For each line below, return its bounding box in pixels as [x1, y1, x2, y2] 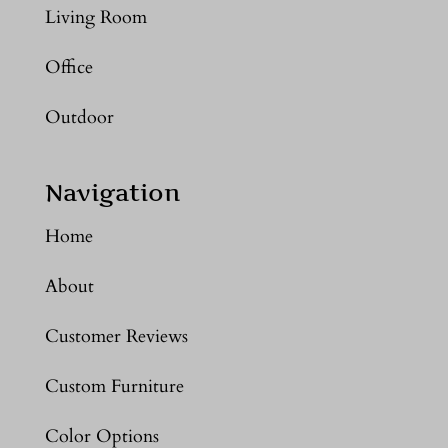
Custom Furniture [44, 374, 184, 400]
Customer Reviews [44, 324, 188, 350]
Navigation [44, 178, 181, 208]
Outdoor [44, 104, 114, 130]
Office [44, 54, 93, 80]
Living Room [44, 4, 147, 30]
